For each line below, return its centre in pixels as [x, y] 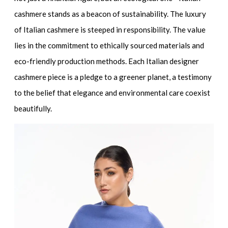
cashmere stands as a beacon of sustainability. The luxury [110, 14]
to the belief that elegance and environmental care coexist [112, 93]
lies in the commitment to [57, 46]
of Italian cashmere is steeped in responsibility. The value [110, 30]
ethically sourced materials [145, 46]
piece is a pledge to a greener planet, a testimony [129, 77]
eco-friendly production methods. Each [80, 61]
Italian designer [173, 61]
